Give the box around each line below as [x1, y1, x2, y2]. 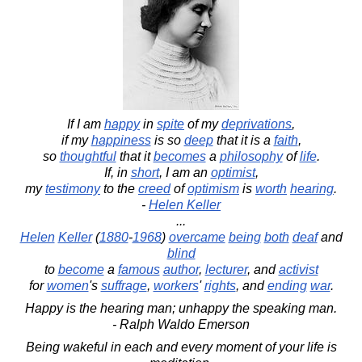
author [162, 262, 199, 276]
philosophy [219, 149, 283, 163]
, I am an [158, 165, 211, 179]
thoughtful [59, 149, 116, 163]
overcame [168, 229, 225, 244]
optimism [187, 181, 239, 196]
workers [153, 278, 199, 293]
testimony [45, 181, 100, 196]
